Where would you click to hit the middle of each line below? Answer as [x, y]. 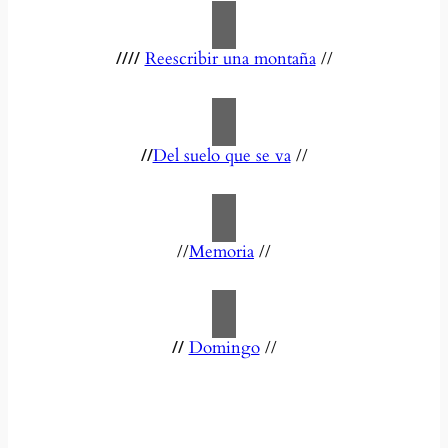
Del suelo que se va [221, 155]
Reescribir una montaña [230, 59]
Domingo [224, 347]
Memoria [221, 251]
